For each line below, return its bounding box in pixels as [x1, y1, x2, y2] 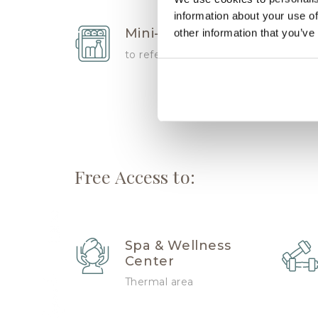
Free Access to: [74, 164, 195, 188]
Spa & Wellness [124, 238, 231, 254]
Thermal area [124, 275, 194, 289]
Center [124, 253, 175, 270]
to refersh [124, 48, 177, 62]
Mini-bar [124, 26, 184, 42]
